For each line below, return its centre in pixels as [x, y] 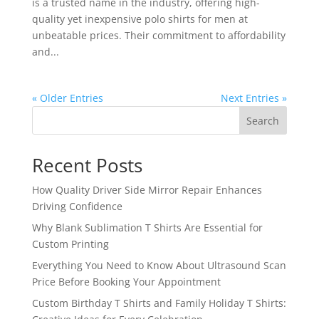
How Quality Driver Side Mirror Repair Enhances [147, 189]
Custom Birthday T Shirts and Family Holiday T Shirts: [159, 303]
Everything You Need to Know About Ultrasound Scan [159, 265]
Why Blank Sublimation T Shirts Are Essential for [147, 227]
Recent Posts [87, 165]
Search [263, 120]
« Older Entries [67, 98]
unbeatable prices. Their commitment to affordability [158, 35]
